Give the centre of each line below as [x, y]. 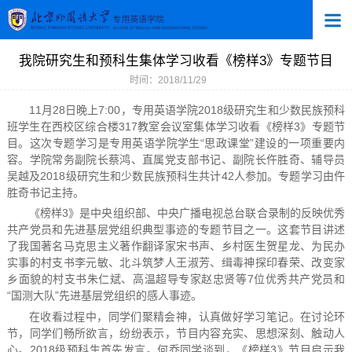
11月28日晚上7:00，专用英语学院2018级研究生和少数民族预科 [187, 110]
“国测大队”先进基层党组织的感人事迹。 [104, 296]
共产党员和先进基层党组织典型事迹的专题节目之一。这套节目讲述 [176, 230]
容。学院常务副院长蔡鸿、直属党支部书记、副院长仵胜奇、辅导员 [176, 159]
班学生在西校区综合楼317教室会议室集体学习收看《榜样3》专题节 [176, 126]
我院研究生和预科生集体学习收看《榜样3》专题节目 [176, 61]
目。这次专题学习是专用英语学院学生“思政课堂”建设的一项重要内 [176, 143]
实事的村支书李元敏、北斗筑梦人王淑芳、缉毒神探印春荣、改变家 [176, 263]
